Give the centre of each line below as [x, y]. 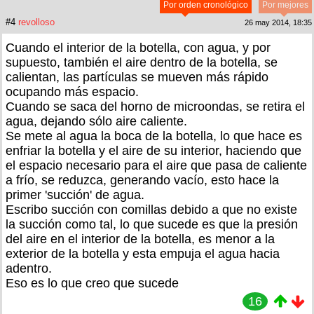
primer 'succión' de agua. [75, 194]
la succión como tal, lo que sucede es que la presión [152, 224]
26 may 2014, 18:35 [278, 22]
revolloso [36, 22]
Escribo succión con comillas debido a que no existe [151, 209]
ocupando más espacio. [72, 91]
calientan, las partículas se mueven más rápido [137, 77]
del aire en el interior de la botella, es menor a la [140, 239]
